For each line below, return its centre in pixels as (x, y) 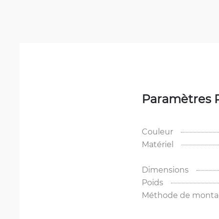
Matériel (158, 144)
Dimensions (165, 170)
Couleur (157, 131)
